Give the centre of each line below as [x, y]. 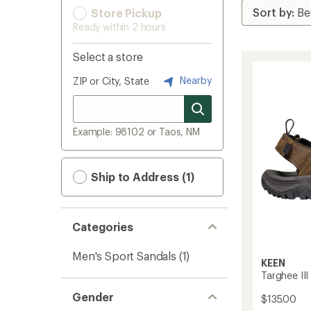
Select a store [108, 57]
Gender [93, 297]
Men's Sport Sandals [124, 256]
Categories [103, 227]
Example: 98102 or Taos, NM [136, 132]
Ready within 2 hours [119, 27]
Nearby [194, 80]
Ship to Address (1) [142, 177]
